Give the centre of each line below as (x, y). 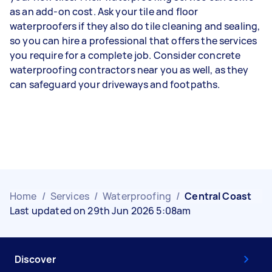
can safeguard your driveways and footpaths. (115, 84)
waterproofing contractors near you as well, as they (129, 70)
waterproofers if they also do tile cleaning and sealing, (135, 26)
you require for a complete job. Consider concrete (125, 55)
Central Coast (218, 196)
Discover (35, 259)
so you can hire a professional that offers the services (134, 40)
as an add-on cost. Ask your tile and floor (104, 11)
